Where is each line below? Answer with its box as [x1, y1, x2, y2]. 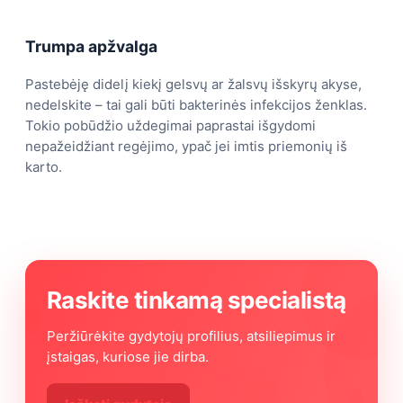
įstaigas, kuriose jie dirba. [47, 348, 209, 366]
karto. [25, 158, 62, 176]
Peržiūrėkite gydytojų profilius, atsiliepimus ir [47, 327, 336, 345]
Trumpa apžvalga [25, 36, 157, 56]
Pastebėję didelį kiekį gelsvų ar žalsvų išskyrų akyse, [25, 76, 362, 94]
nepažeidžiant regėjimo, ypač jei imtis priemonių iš [25, 138, 347, 156]
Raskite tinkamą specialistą [47, 286, 346, 315]
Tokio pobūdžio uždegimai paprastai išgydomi [25, 117, 316, 135]
